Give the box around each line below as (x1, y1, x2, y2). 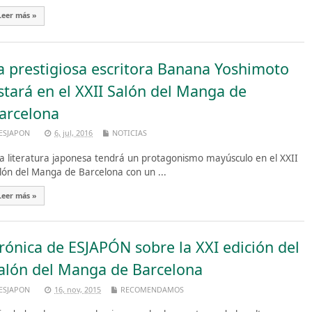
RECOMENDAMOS (120, 283, 184, 295)
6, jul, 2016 (54, 127, 93, 139)
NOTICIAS (112, 127, 147, 139)
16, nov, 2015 (54, 283, 101, 295)
